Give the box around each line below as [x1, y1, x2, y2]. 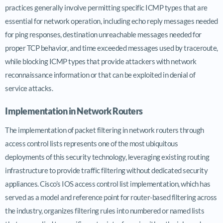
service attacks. [5, 83, 53, 93]
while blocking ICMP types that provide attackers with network [5, 56, 197, 66]
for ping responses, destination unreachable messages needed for [5, 29, 202, 39]
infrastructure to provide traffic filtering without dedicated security [5, 165, 208, 175]
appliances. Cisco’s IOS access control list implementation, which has [5, 179, 211, 188]
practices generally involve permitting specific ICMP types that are [5, 2, 208, 12]
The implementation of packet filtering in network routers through [5, 125, 204, 134]
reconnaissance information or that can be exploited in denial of [5, 70, 195, 79]
